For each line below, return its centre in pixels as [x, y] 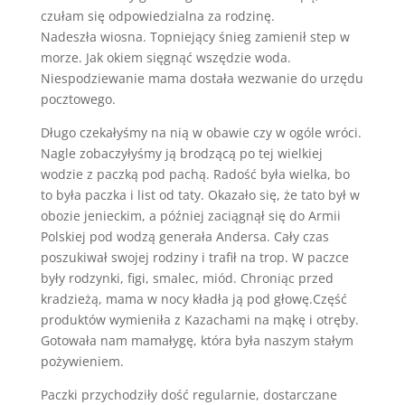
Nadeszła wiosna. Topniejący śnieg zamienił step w [195, 36]
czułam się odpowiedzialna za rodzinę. [157, 15]
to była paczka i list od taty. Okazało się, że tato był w [200, 194]
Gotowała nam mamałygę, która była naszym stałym [197, 340]
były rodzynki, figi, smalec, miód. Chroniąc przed [187, 278]
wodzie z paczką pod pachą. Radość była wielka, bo [195, 174]
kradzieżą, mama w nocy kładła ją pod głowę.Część [193, 298]
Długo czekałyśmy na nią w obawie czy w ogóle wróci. [201, 132]
